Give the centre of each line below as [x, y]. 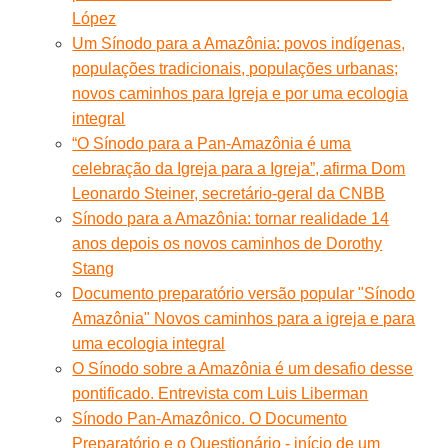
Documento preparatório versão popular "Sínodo [244, 293]
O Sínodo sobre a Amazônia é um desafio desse [243, 368]
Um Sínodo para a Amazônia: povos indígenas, [239, 43]
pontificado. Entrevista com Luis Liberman [220, 393]
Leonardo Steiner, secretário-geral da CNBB [229, 193]
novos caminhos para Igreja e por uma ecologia [240, 93]
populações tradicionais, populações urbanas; [235, 68]
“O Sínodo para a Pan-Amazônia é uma [212, 143]
